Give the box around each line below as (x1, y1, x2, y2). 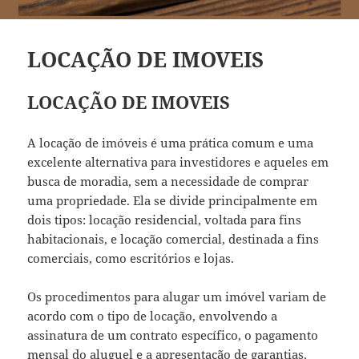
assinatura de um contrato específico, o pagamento (27, 326, 319, 343)
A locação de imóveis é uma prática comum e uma (27, 134, 314, 151)
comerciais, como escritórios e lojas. (27, 249, 235, 266)
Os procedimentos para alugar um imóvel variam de (27, 288, 327, 305)
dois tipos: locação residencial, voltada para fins (27, 211, 302, 228)
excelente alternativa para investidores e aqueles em (27, 153, 329, 170)
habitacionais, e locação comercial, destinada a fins (27, 230, 320, 247)
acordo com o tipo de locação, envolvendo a (27, 307, 278, 324)
